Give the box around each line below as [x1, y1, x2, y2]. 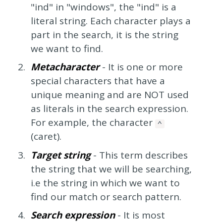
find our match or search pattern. [30, 190, 181, 203]
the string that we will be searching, [30, 162, 192, 175]
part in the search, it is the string [30, 28, 178, 41]
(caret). [30, 130, 61, 143]
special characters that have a [30, 74, 165, 88]
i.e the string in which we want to [30, 176, 180, 189]
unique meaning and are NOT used [30, 88, 189, 102]
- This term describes [90, 148, 188, 162]
